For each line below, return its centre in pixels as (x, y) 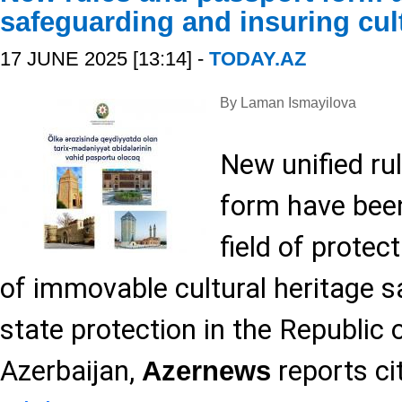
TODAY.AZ (258, 59)
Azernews (206, 371)
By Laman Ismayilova (288, 103)
